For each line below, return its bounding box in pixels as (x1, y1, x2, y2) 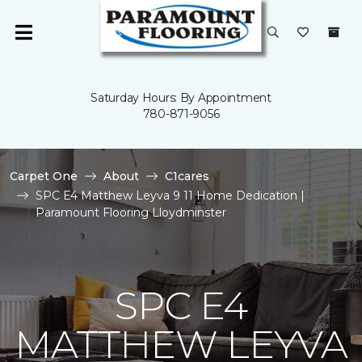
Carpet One (10, 169, 78, 183)
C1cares (165, 169, 209, 183)
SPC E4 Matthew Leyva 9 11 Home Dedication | (36, 188, 305, 203)
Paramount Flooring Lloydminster (36, 205, 226, 220)
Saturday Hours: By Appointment (90, 90, 271, 105)
